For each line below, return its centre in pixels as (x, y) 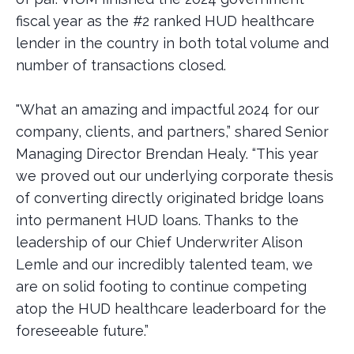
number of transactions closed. (121, 65)
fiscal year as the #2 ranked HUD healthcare (165, 21)
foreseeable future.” (84, 331)
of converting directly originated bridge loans (170, 198)
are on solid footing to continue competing (161, 286)
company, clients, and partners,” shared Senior (172, 132)
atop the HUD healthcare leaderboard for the (171, 309)
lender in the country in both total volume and (172, 43)
